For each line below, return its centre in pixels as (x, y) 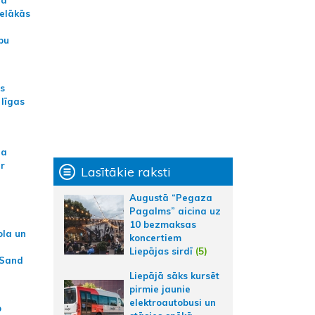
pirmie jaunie (160, 289)
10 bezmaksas (163, 224)
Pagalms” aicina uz (175, 211)
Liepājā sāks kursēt (174, 276)
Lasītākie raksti (126, 172)
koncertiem (155, 238)
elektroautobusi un (173, 302)
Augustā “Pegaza (171, 198)
